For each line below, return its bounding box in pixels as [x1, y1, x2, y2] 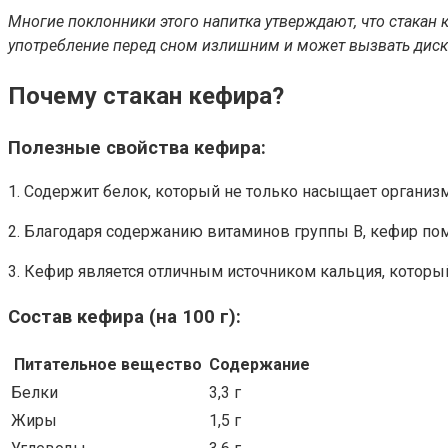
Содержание [209, 354, 310, 374]
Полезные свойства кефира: [8, 136, 266, 159]
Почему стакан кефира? [8, 81, 284, 110]
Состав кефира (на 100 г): [8, 306, 241, 329]
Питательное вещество [14, 354, 202, 374]
